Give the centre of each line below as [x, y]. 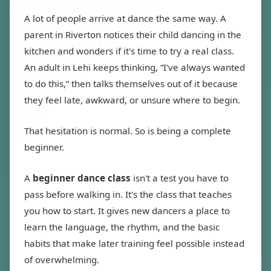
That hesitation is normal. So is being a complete [128, 131]
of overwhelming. [62, 260]
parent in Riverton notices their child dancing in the [133, 34]
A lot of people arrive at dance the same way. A [125, 18]
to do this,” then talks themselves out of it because [131, 83]
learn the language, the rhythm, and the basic [122, 227]
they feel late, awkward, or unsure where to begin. [132, 100]
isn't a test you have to [180, 178]
